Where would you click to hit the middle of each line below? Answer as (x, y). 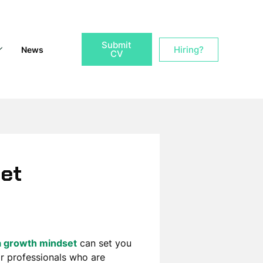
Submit (117, 45)
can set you (104, 243)
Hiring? (188, 49)
